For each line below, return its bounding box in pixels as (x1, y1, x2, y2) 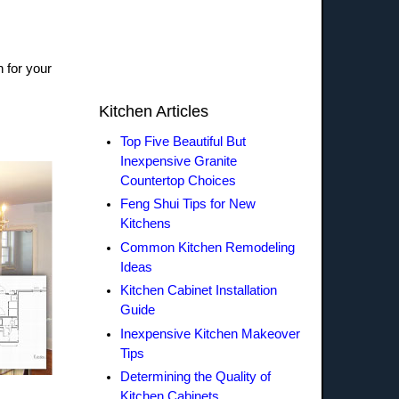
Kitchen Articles (98, 102, 208, 120)
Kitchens (119, 216, 171, 232)
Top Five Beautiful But (119, 134, 246, 149)
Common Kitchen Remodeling (119, 240, 295, 255)
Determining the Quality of (119, 370, 271, 385)
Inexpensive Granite (119, 154, 237, 168)
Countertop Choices (119, 174, 236, 188)
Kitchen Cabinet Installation (119, 283, 277, 298)
